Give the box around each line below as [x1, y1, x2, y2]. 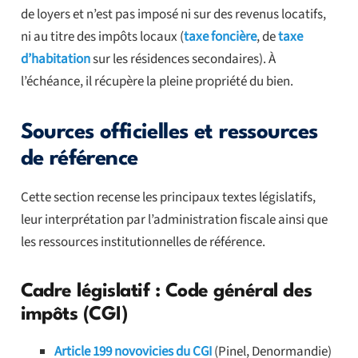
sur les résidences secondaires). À [89, 50, 276, 70]
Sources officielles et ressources [20, 122, 318, 144]
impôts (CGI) [20, 305, 128, 325]
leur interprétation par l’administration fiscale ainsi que [20, 210, 328, 230]
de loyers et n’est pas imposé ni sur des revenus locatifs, [20, 5, 326, 25]
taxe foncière [183, 27, 257, 47]
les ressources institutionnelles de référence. [20, 233, 265, 253]
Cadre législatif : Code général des [20, 282, 312, 302]
